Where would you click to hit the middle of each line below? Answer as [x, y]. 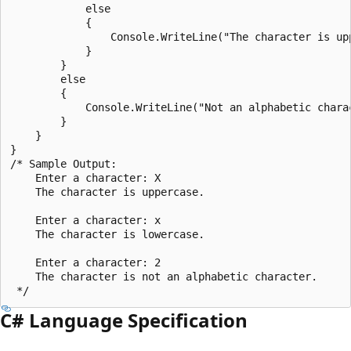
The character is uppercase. [107, 192]
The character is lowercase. [107, 234]
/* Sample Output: [63, 163]
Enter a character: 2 [85, 262]
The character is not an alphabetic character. [164, 276]
